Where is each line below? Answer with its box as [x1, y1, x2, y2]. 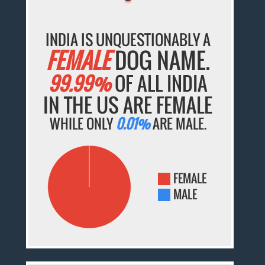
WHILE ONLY [49, 114, 116, 134]
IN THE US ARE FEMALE [43, 91, 213, 120]
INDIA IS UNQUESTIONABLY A [45, 28, 211, 51]
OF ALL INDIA [110, 69, 208, 98]
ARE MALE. [149, 114, 206, 134]
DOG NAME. [109, 44, 210, 77]
